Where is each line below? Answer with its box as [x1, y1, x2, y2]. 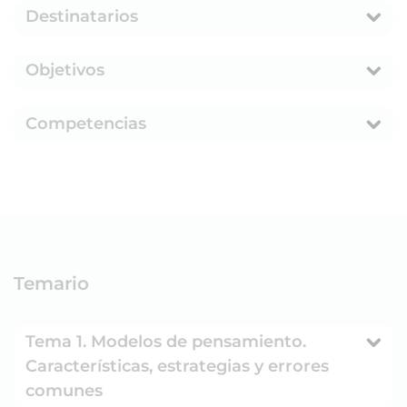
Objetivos [25, 59, 104, 80]
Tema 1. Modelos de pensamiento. [25, 331, 306, 352]
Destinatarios [25, 5, 138, 26]
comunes [25, 380, 103, 401]
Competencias [25, 113, 146, 134]
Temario [14, 272, 89, 294]
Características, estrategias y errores [25, 355, 329, 376]
